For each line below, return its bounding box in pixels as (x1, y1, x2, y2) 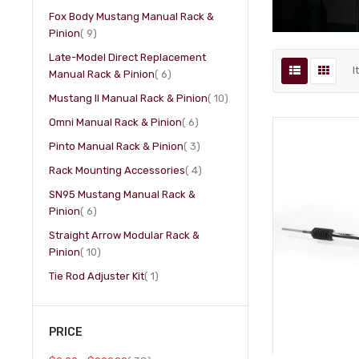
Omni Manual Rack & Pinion (49, 116, 183, 128)
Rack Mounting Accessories (49, 164, 186, 176)
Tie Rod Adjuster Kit (49, 270, 145, 282)
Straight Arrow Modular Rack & (49, 229, 200, 241)
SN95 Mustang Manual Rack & (49, 188, 196, 200)
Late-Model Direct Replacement (49, 51, 207, 63)
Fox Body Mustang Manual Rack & (49, 10, 215, 22)
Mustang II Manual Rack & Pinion (49, 92, 208, 104)
